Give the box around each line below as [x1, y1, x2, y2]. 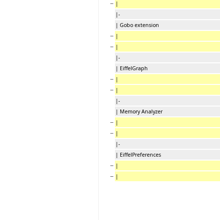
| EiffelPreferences [115, 151, 161, 158]
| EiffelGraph [115, 64, 148, 72]
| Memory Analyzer [115, 108, 163, 115]
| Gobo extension [115, 21, 159, 28]
